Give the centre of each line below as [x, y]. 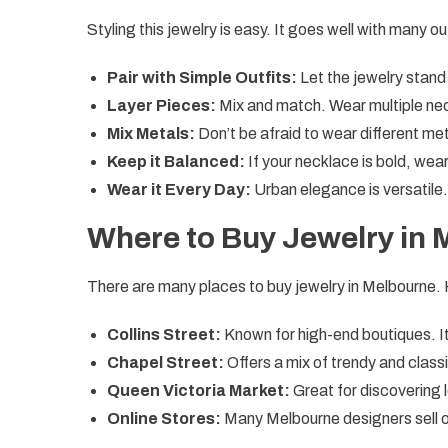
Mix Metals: [151, 133]
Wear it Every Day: [179, 189]
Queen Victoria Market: [198, 390]
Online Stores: [164, 418]
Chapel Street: [165, 362]
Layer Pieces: [161, 105]
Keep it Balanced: [176, 161]
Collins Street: [164, 334]
